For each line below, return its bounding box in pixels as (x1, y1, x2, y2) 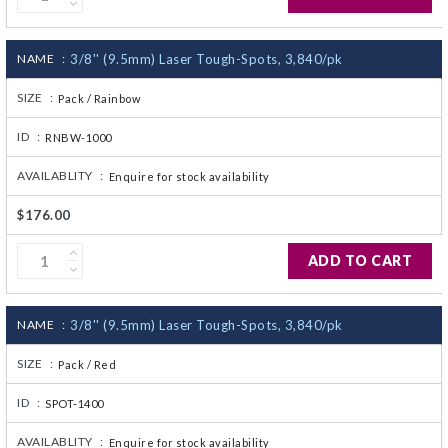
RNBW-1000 (45, 131, 112, 145)
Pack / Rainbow (58, 92, 140, 106)
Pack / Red (58, 358, 116, 372)
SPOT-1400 (45, 397, 104, 411)
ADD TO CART (307, 252, 412, 270)
